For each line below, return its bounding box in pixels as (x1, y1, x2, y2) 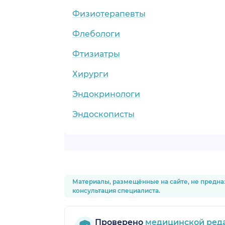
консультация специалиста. (72, 186, 160, 194)
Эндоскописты (72, 109, 135, 119)
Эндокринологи (72, 89, 140, 99)
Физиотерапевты (72, 9, 146, 19)
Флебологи (72, 29, 120, 39)
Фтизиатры (72, 49, 120, 59)
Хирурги (72, 69, 108, 79)
